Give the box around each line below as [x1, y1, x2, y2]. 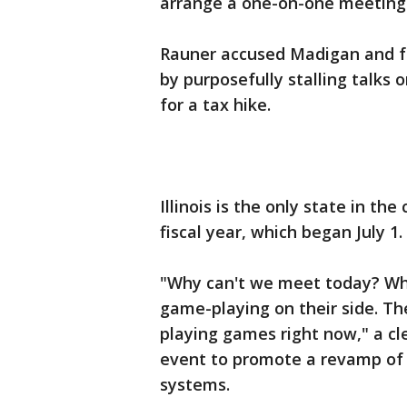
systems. [160, 373, 230, 396]
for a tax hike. [160, 94, 271, 116]
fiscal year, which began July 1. [160, 221, 402, 243]
